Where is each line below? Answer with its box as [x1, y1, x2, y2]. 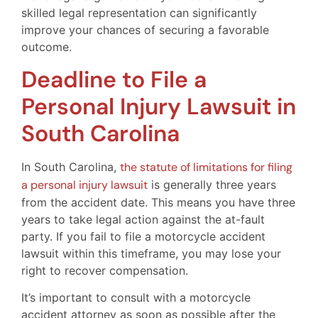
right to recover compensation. [21, 263, 188, 278]
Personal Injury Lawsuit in [21, 91, 296, 121]
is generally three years [148, 177, 276, 192]
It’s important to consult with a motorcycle [21, 290, 251, 305]
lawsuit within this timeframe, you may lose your [21, 246, 281, 261]
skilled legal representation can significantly [21, 6, 257, 21]
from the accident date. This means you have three [21, 194, 295, 209]
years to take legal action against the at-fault [21, 212, 265, 226]
